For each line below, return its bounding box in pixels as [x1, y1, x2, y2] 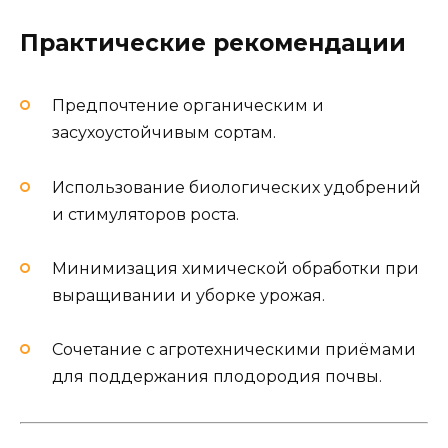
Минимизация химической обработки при [52, 258, 419, 278]
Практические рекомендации [20, 29, 406, 58]
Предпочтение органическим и [52, 96, 324, 116]
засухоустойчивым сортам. [52, 123, 276, 143]
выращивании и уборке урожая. [52, 285, 325, 305]
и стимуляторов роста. [52, 204, 239, 224]
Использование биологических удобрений [52, 177, 421, 197]
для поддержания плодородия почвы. [52, 366, 382, 386]
